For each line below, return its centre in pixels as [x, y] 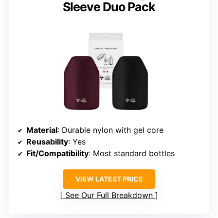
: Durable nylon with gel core [110, 130]
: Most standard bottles [132, 154]
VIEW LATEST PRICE [109, 179]
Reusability [47, 142]
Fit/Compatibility [57, 154]
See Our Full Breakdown [109, 195]
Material [42, 130]
